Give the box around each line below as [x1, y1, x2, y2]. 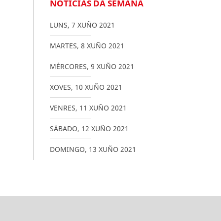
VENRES [49, 103, 75, 112]
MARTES [49, 41, 77, 50]
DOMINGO [49, 145, 85, 154]
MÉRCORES [49, 62, 87, 71]
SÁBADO [49, 124, 77, 133]
